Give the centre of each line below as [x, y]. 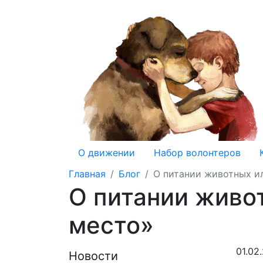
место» [111, 225]
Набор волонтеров [197, 153]
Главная [87, 174]
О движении [107, 153]
